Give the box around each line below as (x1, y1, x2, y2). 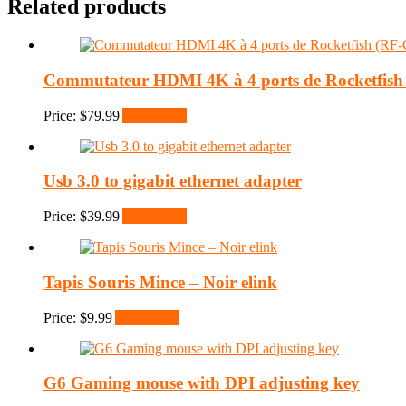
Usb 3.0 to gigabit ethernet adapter (43, 171, 302, 191)
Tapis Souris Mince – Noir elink (43, 272, 277, 292)
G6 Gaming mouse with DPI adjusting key (43, 373, 360, 393)
